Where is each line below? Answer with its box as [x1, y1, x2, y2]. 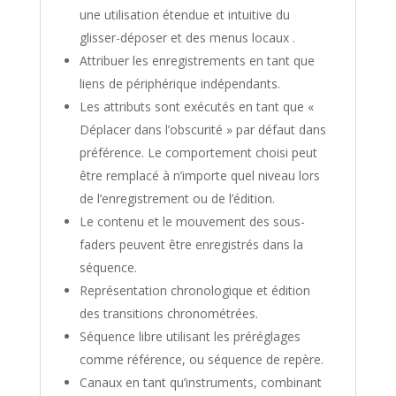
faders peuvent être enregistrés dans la [79, 235, 303, 253]
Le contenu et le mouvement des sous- [79, 212, 305, 230]
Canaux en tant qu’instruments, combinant [79, 373, 322, 391]
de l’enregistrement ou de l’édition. [79, 189, 275, 207]
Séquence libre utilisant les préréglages [79, 327, 301, 345]
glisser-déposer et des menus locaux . [79, 28, 295, 46]
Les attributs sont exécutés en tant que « [79, 97, 314, 115]
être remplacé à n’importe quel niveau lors [79, 166, 320, 184]
